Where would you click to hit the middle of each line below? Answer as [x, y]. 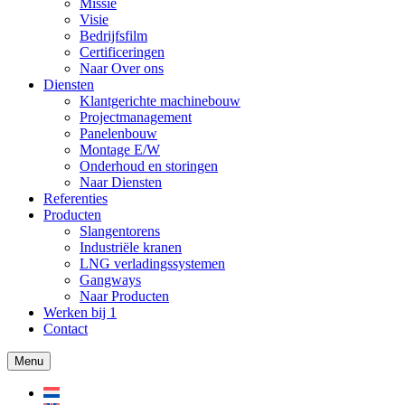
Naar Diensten [121, 183]
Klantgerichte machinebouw [160, 101]
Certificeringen [122, 52]
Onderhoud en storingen [149, 166]
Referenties [75, 199]
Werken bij [76, 313]
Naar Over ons [122, 69]
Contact [66, 329]
